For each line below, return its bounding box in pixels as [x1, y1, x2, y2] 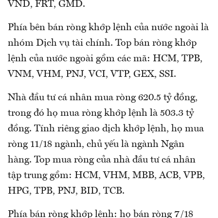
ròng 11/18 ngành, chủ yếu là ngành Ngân [8, 140, 184, 150]
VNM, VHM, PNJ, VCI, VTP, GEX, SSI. [8, 70, 176, 80]
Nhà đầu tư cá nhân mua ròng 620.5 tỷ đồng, [8, 93, 198, 103]
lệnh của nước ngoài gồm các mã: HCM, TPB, [8, 54, 202, 64]
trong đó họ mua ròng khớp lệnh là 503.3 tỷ [8, 109, 194, 119]
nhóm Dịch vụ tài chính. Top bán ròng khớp [8, 38, 197, 49]
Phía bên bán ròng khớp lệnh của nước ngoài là [8, 23, 209, 33]
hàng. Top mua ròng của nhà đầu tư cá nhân [8, 155, 196, 165]
